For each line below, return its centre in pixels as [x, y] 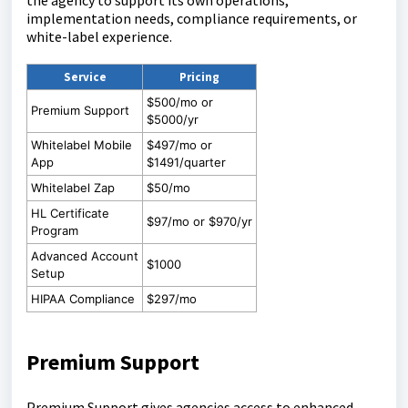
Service [85, 77]
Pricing [199, 77]
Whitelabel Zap [73, 188]
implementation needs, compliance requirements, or [192, 19]
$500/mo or [180, 102]
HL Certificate [70, 214]
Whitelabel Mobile [82, 145]
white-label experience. [99, 37]
